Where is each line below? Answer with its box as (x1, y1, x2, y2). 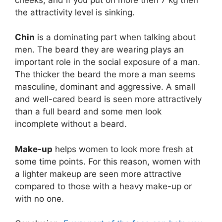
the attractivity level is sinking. (15, 7, 135, 17)
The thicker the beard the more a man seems (15, 69, 195, 79)
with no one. (15, 193, 64, 204)
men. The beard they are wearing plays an (15, 45, 184, 55)
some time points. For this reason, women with (15, 156, 201, 166)
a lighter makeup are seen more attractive (15, 168, 181, 179)
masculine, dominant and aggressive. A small (15, 82, 195, 92)
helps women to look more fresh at (53, 144, 193, 154)
